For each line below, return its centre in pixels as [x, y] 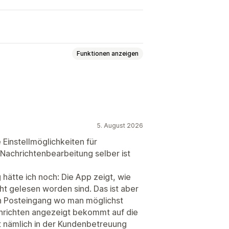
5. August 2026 [120, 125]
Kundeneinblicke [67, 106]
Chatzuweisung [55, 203]
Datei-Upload [39, 92]
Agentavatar [115, 203]
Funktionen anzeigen [108, 54]
